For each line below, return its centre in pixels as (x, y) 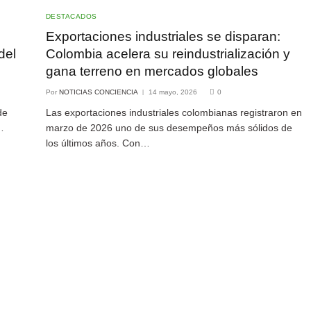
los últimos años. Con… (98, 143)
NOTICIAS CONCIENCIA (98, 92)
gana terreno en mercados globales (152, 72)
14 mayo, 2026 (173, 92)
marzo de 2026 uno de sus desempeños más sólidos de (169, 128)
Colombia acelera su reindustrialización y (168, 54)
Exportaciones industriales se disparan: (163, 37)
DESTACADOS (71, 17)
